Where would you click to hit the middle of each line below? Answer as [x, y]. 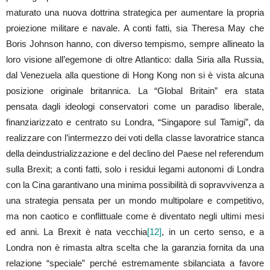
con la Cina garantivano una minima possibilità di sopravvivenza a [135, 184]
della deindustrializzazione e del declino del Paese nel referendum [135, 153]
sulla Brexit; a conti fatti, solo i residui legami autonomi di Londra [135, 169]
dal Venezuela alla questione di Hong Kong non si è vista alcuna [135, 75]
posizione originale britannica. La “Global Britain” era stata [135, 90]
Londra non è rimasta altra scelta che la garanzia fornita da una [135, 247]
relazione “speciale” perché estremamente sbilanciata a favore [135, 263]
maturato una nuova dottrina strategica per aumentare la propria [135, 12]
